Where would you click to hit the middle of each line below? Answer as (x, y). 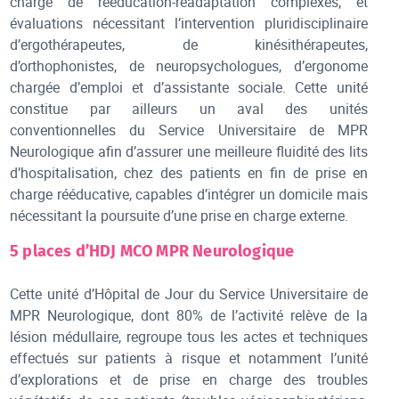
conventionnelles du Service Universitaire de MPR (189, 130)
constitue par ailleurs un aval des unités (189, 108)
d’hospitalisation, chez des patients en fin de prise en (189, 172)
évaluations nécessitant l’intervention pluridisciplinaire (189, 23)
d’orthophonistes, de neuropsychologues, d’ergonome (189, 65)
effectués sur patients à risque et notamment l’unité (189, 358)
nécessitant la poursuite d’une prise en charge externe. (179, 215)
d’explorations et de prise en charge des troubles (189, 379)
